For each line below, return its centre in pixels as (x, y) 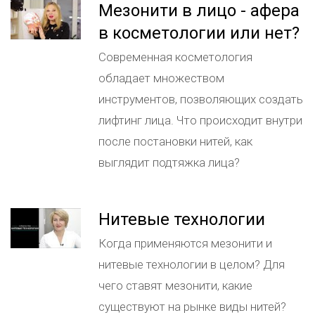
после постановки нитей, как (175, 141)
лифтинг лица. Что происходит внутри (200, 120)
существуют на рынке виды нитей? (192, 307)
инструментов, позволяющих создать (201, 99)
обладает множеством (161, 78)
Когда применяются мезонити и (185, 243)
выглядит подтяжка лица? (169, 162)
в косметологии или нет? (199, 33)
